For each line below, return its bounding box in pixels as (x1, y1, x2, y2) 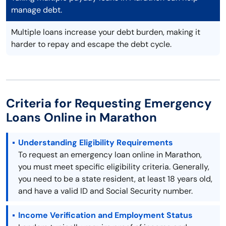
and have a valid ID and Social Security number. (18, 186, 193, 197)
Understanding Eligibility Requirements (18, 137, 173, 148)
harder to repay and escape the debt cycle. (11, 39, 172, 50)
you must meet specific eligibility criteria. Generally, (18, 161, 209, 173)
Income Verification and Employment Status (18, 210, 193, 221)
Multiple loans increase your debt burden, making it (11, 27, 200, 38)
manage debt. (11, 5, 62, 16)
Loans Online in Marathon (6, 109, 157, 126)
